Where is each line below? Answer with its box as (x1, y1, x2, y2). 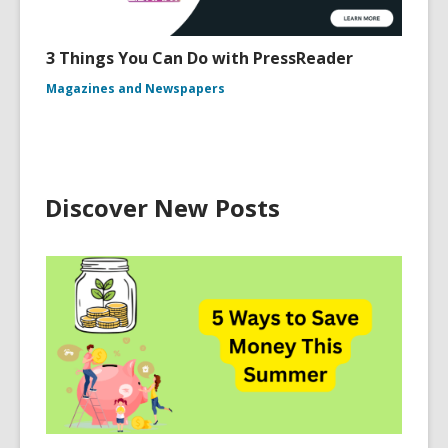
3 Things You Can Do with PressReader (46, 46, 353, 69)
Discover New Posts (45, 190, 280, 224)
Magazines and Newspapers (46, 79, 225, 97)
